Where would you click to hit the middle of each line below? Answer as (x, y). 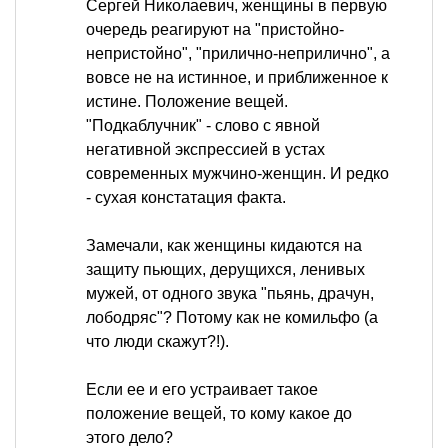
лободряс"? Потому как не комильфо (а (232, 318)
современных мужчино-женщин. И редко (237, 174)
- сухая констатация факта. (186, 198)
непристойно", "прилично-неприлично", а (238, 54)
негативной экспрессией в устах (205, 150)
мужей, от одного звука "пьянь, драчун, (230, 294)
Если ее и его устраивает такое (202, 390)
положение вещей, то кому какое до (219, 414)
